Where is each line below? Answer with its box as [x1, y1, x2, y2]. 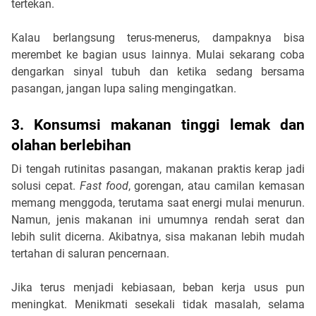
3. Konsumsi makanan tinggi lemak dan [11, 115, 305, 133]
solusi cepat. [11, 178, 80, 193]
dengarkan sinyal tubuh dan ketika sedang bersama [11, 64, 305, 78]
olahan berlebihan [11, 135, 131, 154]
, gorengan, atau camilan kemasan [128, 178, 305, 193]
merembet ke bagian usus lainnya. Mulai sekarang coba [11, 47, 305, 61]
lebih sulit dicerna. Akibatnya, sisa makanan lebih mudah [11, 229, 305, 243]
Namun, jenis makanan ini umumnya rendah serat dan [11, 212, 305, 226]
